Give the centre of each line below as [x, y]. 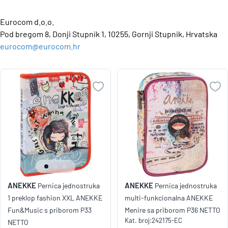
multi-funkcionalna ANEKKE [169, 198]
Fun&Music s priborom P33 [50, 210]
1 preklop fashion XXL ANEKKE [55, 198]
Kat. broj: [138, 221]
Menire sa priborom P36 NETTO [173, 210]
